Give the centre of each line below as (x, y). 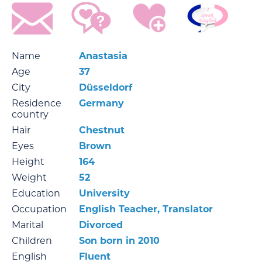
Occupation (39, 209)
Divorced (101, 225)
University (104, 193)
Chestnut (102, 130)
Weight (29, 177)
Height (28, 161)
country (30, 114)
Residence (37, 103)
